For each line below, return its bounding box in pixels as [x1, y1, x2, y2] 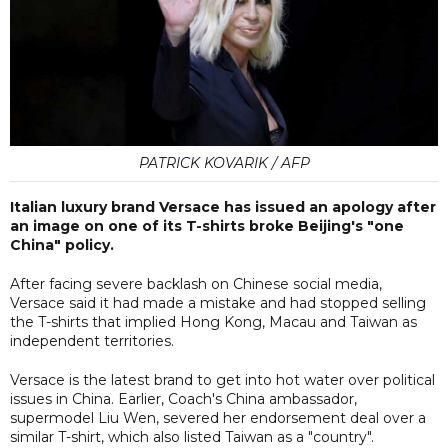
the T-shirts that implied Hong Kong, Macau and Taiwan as [10, 312, 417, 331]
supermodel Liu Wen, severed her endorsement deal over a [10, 408, 426, 427]
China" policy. [10, 235, 114, 254]
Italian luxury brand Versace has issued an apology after [10, 197, 436, 216]
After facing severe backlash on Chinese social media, [10, 274, 382, 293]
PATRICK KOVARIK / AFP [138, 153, 310, 172]
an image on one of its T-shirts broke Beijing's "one [10, 216, 404, 235]
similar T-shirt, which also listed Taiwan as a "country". [10, 427, 374, 446]
